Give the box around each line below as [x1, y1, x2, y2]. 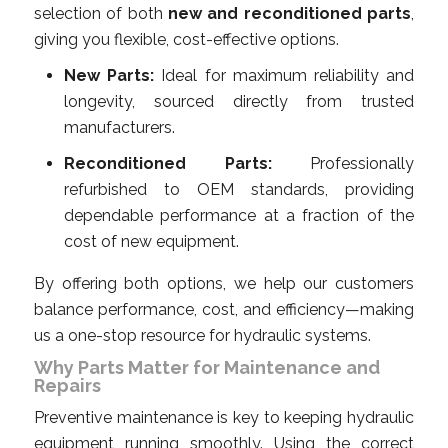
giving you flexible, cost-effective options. [34, 29, 339, 49]
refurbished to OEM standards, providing [64, 179, 414, 199]
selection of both [34, 3, 168, 23]
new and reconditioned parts [168, 3, 411, 23]
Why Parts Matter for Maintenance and [34, 356, 380, 378]
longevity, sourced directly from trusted [64, 91, 414, 111]
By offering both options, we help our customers [34, 273, 414, 293]
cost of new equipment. [64, 231, 239, 251]
